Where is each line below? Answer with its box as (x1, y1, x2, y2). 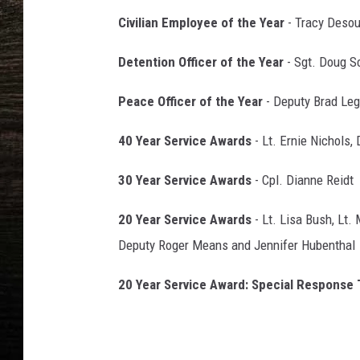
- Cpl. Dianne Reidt (252, 172, 354, 188)
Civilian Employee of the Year (118, 14, 284, 31)
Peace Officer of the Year (118, 93, 263, 109)
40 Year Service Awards (118, 133, 252, 149)
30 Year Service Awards (118, 172, 252, 188)
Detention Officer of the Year (118, 54, 284, 70)
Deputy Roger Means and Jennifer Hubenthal (118, 237, 355, 253)
